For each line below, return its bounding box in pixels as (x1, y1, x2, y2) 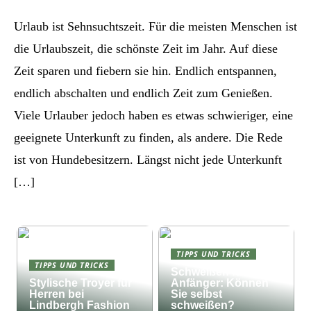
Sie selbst (171, 287, 223, 300)
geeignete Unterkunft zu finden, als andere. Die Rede (14, 130, 283, 144)
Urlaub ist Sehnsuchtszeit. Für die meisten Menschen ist (14, 19, 297, 33)
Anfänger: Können (171, 276, 269, 289)
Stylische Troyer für (29, 276, 133, 289)
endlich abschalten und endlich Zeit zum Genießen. (14, 85, 273, 100)
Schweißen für (171, 265, 247, 278)
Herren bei (29, 287, 85, 300)
